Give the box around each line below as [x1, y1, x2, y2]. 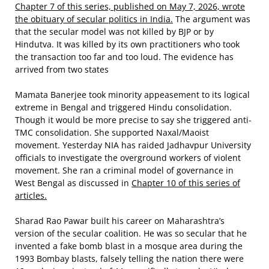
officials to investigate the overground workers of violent [15, 152, 241, 163]
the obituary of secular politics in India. [15, 13, 173, 25]
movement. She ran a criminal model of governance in [15, 165, 234, 176]
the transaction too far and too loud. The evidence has [15, 51, 234, 62]
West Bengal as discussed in [15, 177, 131, 189]
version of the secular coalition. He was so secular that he [15, 228, 247, 239]
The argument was [173, 13, 250, 25]
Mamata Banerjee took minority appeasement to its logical [15, 89, 250, 100]
